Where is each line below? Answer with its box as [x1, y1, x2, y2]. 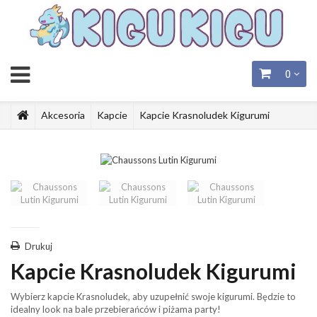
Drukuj [25, 240, 52, 252]
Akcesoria [41, 109, 85, 121]
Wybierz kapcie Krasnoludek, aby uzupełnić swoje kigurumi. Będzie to [11, 290, 296, 302]
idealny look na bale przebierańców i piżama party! [11, 303, 221, 315]
